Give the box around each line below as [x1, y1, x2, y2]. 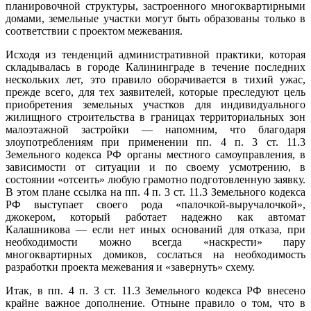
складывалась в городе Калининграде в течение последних [6, 61, 305, 74]
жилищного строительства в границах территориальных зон [6, 111, 305, 124]
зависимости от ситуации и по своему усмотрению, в [6, 161, 305, 174]
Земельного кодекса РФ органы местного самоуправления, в [6, 149, 305, 161]
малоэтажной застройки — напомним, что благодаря [6, 124, 305, 136]
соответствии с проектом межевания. [6, 25, 183, 37]
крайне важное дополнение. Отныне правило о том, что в [6, 297, 305, 310]
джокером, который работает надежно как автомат [6, 211, 305, 224]
